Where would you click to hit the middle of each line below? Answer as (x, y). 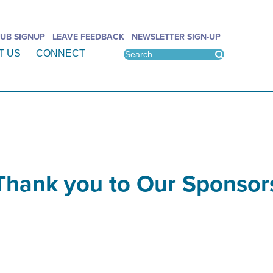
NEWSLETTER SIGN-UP (176, 37)
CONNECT (60, 53)
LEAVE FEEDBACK (89, 37)
